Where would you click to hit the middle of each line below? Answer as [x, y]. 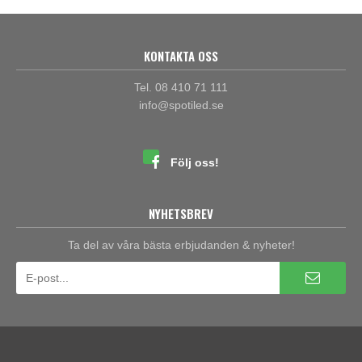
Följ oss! [195, 162]
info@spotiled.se [181, 105]
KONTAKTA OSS [181, 55]
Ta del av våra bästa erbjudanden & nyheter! [181, 244]
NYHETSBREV [181, 213]
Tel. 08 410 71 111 [181, 87]
